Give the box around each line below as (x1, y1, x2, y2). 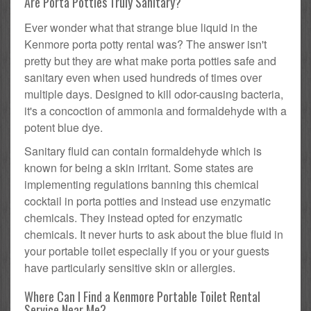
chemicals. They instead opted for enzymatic (24, 210, 242, 226)
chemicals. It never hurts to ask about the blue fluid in (24, 226, 283, 243)
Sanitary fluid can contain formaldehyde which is (24, 143, 262, 160)
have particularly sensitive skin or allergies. (24, 260, 235, 276)
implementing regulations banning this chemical (24, 176, 259, 193)
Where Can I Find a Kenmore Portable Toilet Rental (24, 287, 260, 306)
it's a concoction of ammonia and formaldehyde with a (24, 103, 287, 119)
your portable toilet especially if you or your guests (24, 243, 269, 260)
